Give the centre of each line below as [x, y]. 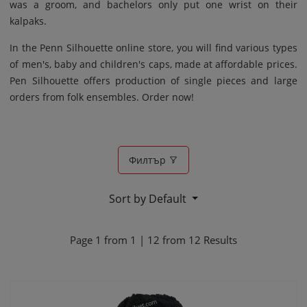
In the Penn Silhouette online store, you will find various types [153, 48]
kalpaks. [28, 21]
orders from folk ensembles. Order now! [102, 97]
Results [219, 240]
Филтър [149, 160]
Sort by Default [149, 199]
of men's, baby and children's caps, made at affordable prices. [153, 64]
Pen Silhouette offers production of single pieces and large [153, 81]
